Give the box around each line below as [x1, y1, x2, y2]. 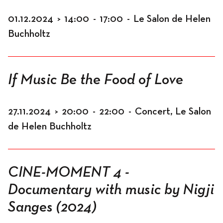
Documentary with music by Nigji [8, 183, 214, 198]
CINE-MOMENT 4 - [8, 165, 129, 180]
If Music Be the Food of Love [8, 73, 183, 88]
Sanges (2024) [8, 200, 97, 215]
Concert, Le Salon [135, 107, 211, 116]
